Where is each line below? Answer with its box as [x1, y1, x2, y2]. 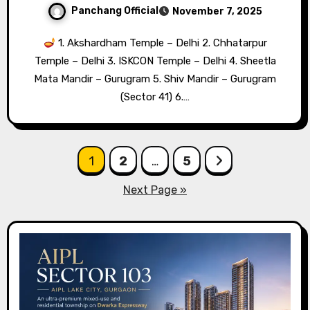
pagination [6, 174, 122, 202]
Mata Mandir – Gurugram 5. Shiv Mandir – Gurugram [34, 73, 276, 86]
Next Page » [123, 183, 187, 197]
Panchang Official [71, 5, 158, 17]
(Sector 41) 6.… [120, 91, 190, 104]
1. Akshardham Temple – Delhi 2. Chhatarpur [55, 37, 267, 50]
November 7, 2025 [172, 6, 262, 18]
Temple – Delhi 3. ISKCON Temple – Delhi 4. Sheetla [34, 55, 276, 68]
